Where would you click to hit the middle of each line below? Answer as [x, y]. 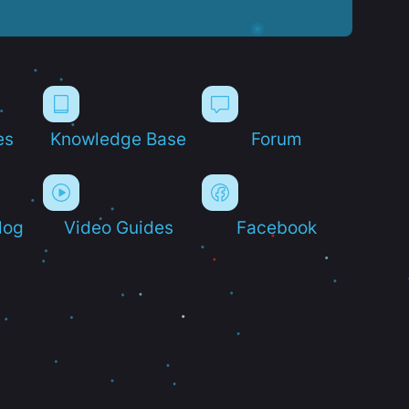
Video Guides [118, 227]
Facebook [277, 227]
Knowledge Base [119, 138]
